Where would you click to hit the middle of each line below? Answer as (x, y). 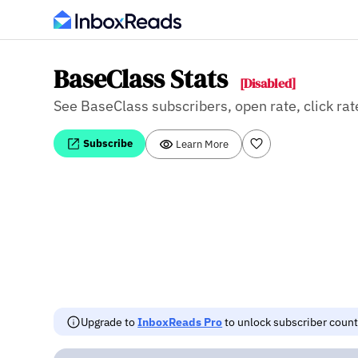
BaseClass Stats (144, 79)
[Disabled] (268, 83)
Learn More (201, 143)
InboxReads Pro (180, 322)
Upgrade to (109, 322)
